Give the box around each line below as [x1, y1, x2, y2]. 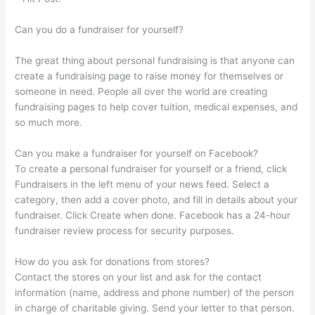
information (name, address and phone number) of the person [15, 286, 295, 298]
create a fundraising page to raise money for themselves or [15, 70, 284, 82]
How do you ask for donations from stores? [15, 255, 210, 267]
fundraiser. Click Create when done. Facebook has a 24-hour [15, 210, 291, 221]
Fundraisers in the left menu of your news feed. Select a [15, 179, 270, 191]
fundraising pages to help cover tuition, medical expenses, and [15, 101, 298, 113]
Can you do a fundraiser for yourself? [15, 24, 184, 36]
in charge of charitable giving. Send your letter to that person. [15, 302, 295, 314]
